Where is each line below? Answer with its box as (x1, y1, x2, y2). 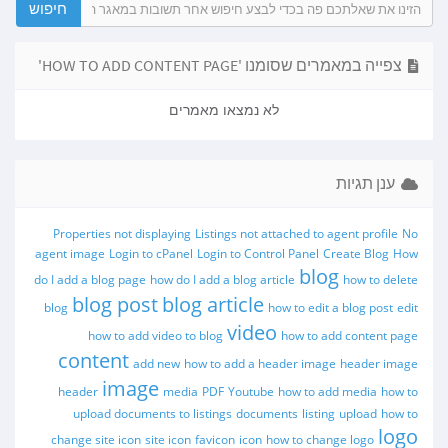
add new (133, 355, 180, 372)
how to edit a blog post (268, 299, 393, 316)
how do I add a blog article (150, 271, 295, 288)
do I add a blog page (34, 271, 146, 288)
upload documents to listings (73, 405, 232, 422)
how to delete (343, 271, 418, 288)
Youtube (228, 383, 274, 400)
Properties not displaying (53, 225, 191, 242)
